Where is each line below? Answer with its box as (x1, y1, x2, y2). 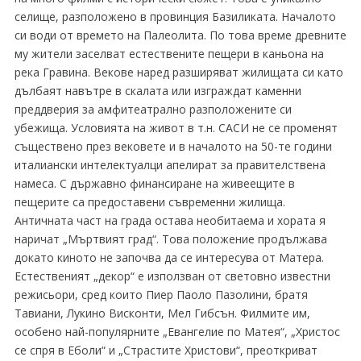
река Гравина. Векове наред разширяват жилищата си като (14, 64, 343, 80)
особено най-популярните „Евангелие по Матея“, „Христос (14, 324, 340, 339)
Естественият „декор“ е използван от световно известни (14, 268, 330, 284)
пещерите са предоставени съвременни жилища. (14, 194, 285, 210)
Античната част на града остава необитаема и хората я (14, 213, 326, 228)
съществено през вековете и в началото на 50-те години (14, 139, 332, 154)
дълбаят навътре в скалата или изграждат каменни (14, 83, 301, 98)
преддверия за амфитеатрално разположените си (14, 102, 292, 117)
